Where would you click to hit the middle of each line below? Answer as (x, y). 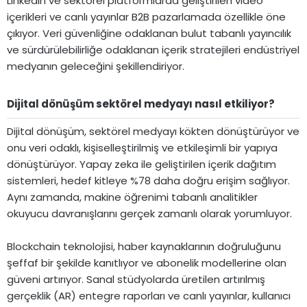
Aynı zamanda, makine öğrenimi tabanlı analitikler (132, 197)
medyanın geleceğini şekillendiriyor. (96, 66)
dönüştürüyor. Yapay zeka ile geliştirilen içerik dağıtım (142, 164)
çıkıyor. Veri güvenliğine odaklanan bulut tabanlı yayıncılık (149, 33)
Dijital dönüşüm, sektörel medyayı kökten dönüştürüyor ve (153, 131)
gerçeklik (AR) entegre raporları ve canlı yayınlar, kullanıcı (149, 296)
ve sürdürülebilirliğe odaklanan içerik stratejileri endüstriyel (153, 49)
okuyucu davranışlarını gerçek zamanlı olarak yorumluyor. (149, 213)
